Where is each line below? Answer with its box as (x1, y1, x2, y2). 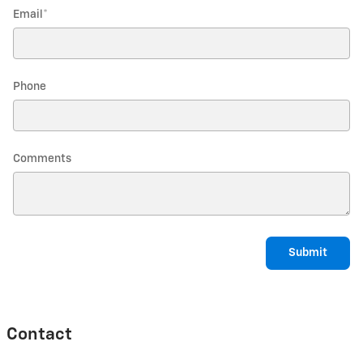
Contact (6, 327, 72, 344)
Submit (288, 246, 327, 258)
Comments (13, 152, 71, 164)
